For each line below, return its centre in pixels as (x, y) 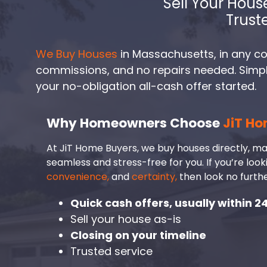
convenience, (79, 176)
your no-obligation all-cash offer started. (146, 86)
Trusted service (111, 251)
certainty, (153, 176)
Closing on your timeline (138, 235)
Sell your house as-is (126, 219)
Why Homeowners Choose (135, 123)
